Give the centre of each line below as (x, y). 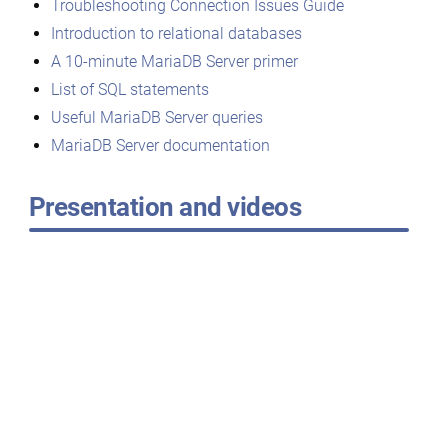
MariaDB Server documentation (160, 146)
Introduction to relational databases (176, 34)
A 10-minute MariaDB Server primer (174, 62)
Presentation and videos (164, 207)
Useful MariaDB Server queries (156, 118)
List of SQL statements (129, 90)
